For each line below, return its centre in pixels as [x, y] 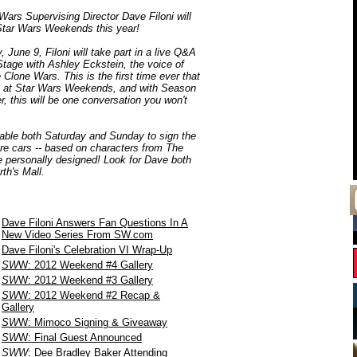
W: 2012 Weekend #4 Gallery [86, 265]
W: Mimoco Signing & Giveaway [93, 322]
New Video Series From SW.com [77, 235]
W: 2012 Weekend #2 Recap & [89, 295]
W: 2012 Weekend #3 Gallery [86, 280]
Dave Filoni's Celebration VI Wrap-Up [87, 250]
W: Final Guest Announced [80, 337]
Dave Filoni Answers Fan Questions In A [95, 223]
